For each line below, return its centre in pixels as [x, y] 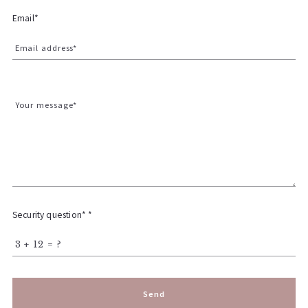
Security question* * [52, 214]
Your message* [46, 105]
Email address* [46, 48]
